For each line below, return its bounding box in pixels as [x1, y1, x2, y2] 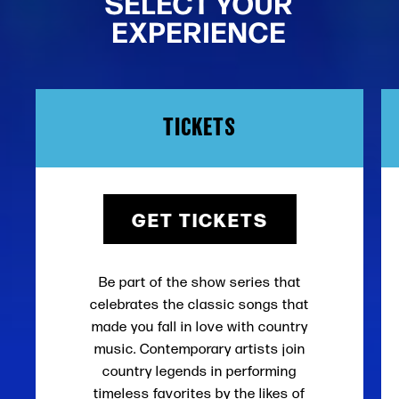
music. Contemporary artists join [94, 340, 305, 357]
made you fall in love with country [91, 318, 308, 335]
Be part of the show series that [98, 273, 301, 290]
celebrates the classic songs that [90, 296, 309, 313]
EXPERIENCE [112, 10, 287, 51]
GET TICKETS [131, 205, 268, 232]
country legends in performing [102, 362, 297, 379]
